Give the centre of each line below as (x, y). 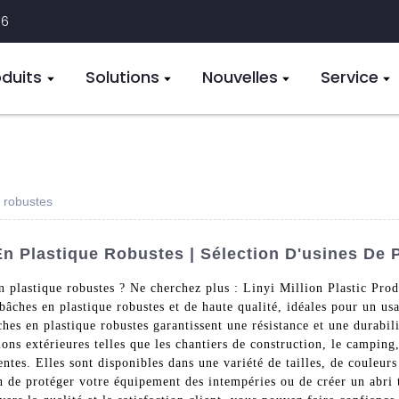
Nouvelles (240, 77)
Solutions (122, 77)
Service (350, 77)
